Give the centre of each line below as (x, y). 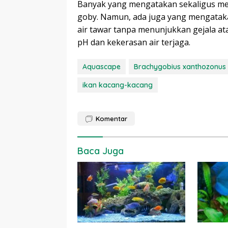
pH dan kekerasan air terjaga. (134, 42)
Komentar (111, 119)
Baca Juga (101, 151)
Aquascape (102, 67)
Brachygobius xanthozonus (180, 67)
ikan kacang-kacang (118, 85)
